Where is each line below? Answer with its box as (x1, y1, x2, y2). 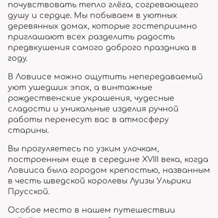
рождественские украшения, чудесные (8, 94, 174, 103)
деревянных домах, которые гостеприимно (8, 22, 197, 31)
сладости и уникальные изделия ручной (8, 105, 179, 113)
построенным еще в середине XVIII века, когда (8, 155, 208, 164)
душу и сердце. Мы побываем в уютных (8, 11, 177, 20)
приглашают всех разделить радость (8, 33, 175, 41)
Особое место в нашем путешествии (8, 206, 175, 215)
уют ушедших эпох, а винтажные (8, 83, 152, 92)
